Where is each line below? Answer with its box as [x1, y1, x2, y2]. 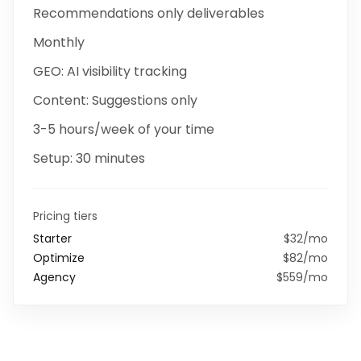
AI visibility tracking [67, 62, 187, 81]
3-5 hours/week [33, 120, 135, 139]
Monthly [33, 33, 85, 52]
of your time [135, 120, 214, 139]
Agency [33, 269, 76, 285]
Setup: [33, 149, 76, 168]
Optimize [33, 250, 85, 266]
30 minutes [76, 149, 145, 168]
